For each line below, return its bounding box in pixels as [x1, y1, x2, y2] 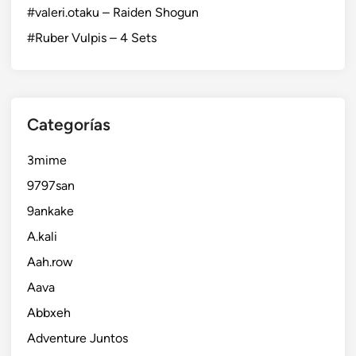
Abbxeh [27, 304, 71, 320]
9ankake [27, 203, 74, 219]
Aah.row [27, 253, 73, 269]
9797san [27, 177, 75, 193]
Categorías [27, 114, 110, 134]
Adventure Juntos [27, 330, 128, 346]
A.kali [27, 228, 57, 244]
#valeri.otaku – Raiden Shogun [27, 4, 199, 20]
